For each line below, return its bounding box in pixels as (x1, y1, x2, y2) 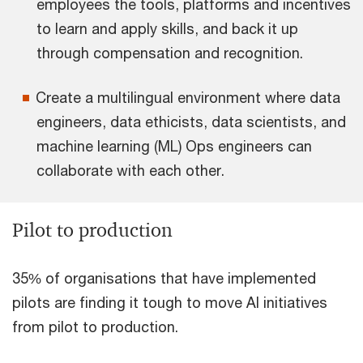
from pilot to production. (12, 317, 178, 335)
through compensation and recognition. (36, 43, 303, 62)
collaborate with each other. (36, 160, 224, 179)
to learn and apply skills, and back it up (36, 19, 298, 37)
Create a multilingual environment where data (36, 88, 340, 106)
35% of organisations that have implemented (12, 268, 316, 287)
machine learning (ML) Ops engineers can (36, 136, 312, 155)
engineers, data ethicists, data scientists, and (36, 112, 346, 130)
